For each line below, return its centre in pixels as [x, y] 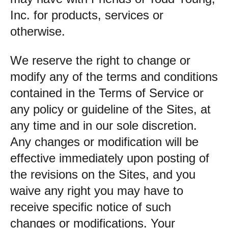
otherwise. [38, 31]
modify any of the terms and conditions [114, 77]
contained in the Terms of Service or [107, 93]
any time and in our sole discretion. [104, 125]
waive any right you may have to [97, 191]
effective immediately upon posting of [110, 158]
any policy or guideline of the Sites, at [110, 109]
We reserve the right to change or [100, 60]
